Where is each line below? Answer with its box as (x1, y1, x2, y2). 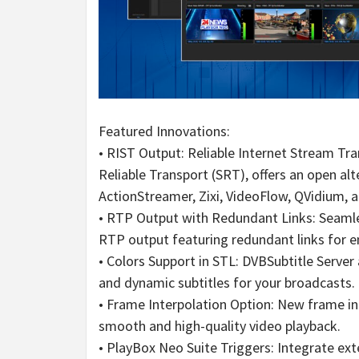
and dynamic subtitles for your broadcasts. (99, 272, 355, 292)
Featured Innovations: (99, 121, 230, 140)
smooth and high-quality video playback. (99, 316, 341, 335)
